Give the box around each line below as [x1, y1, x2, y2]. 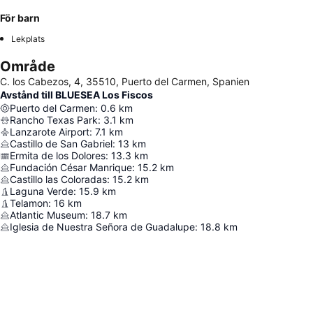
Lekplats [11, 34, 45, 45]
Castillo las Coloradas [10, 173, 107, 186]
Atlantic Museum [10, 209, 85, 221]
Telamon [10, 197, 48, 210]
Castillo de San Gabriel [10, 138, 112, 150]
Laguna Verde [10, 185, 73, 198]
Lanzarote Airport [10, 126, 89, 138]
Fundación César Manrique [10, 161, 132, 174]
